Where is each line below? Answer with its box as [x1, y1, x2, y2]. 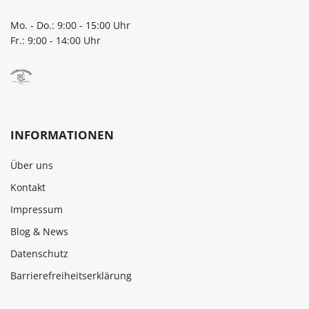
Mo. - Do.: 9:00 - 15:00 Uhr [10, 19, 130, 32]
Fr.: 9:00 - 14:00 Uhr [10, 34, 101, 48]
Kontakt [10, 181, 46, 195]
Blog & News [10, 225, 68, 239]
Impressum [10, 203, 63, 217]
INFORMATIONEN [10, 127, 114, 143]
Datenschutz [10, 247, 68, 261]
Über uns [10, 159, 53, 172]
